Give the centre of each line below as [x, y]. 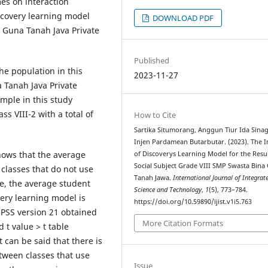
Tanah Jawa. [154, 178]
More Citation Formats [183, 223]
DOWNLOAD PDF [182, 18]
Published [152, 61]
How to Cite [155, 115]
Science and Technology [168, 190]
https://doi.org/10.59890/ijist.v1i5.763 [193, 202]
